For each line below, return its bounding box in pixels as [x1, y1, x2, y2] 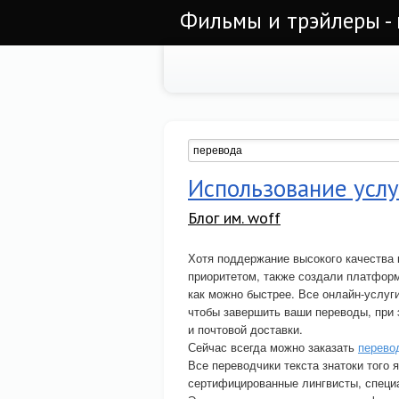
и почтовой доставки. [188, 321, 303, 338]
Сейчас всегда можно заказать [188, 338, 358, 355]
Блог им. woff [188, 208, 281, 228]
